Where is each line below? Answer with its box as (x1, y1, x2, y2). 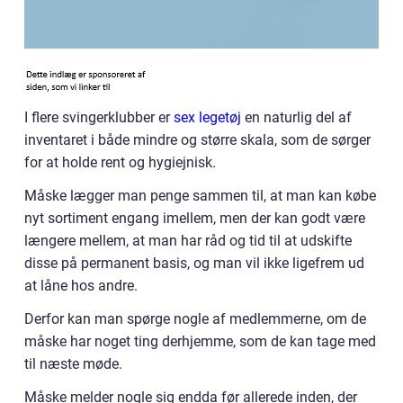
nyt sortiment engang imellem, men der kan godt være (24, 210, 365, 227)
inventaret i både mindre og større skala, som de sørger (24, 131, 371, 148)
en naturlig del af (241, 109, 352, 126)
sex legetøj (174, 109, 241, 126)
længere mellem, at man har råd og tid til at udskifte (24, 232, 352, 249)
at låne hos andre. (24, 277, 138, 294)
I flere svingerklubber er (24, 109, 174, 126)
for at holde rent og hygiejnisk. (24, 154, 216, 171)
